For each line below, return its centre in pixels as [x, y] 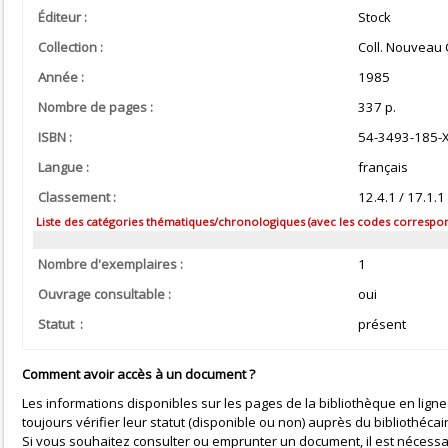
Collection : [70, 47]
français [382, 167]
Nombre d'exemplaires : [110, 264]
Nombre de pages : [95, 107]
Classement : [77, 197]
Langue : [63, 167]
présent [381, 324]
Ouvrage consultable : [104, 294]
